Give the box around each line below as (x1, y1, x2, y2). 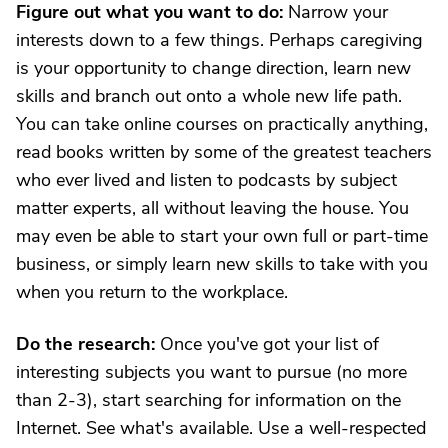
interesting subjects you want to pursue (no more (16, 360, 407, 384)
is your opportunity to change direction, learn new (16, 56, 411, 80)
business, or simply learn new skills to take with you (16, 252, 428, 276)
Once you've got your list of (155, 332, 379, 356)
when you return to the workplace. (16, 280, 288, 304)
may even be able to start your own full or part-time (16, 224, 428, 248)
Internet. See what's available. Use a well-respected (16, 416, 426, 440)
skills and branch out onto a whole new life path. (16, 84, 402, 108)
